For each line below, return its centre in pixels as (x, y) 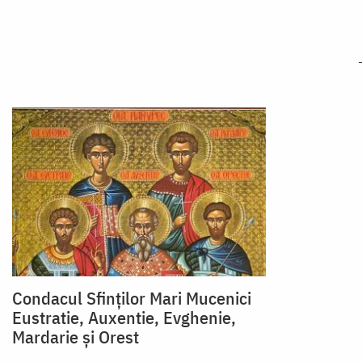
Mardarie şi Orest (76, 336)
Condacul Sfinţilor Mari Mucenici (132, 297)
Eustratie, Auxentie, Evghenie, (124, 317)
